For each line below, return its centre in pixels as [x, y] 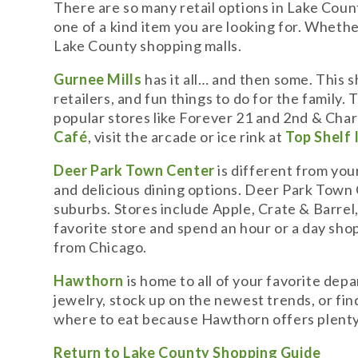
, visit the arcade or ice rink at [187, 137]
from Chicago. [101, 247]
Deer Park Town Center [134, 170]
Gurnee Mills [98, 79]
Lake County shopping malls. [148, 46]
